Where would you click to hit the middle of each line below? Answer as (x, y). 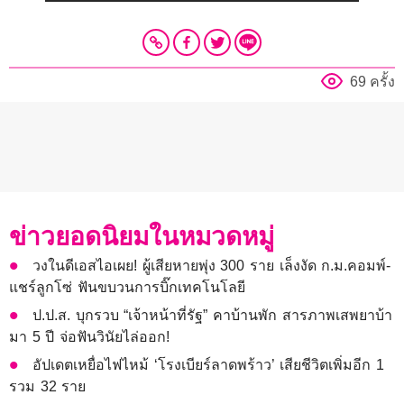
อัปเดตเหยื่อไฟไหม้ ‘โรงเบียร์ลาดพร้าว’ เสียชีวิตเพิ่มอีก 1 (209, 364)
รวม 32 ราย (48, 386)
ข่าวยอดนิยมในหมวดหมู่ (142, 236)
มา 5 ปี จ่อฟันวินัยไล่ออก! (89, 336)
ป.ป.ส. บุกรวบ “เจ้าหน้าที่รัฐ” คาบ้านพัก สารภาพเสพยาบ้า (212, 315)
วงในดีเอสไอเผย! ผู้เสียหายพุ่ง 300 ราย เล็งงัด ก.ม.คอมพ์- (212, 265)
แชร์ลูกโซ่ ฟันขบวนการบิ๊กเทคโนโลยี (127, 287)
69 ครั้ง (372, 81)
